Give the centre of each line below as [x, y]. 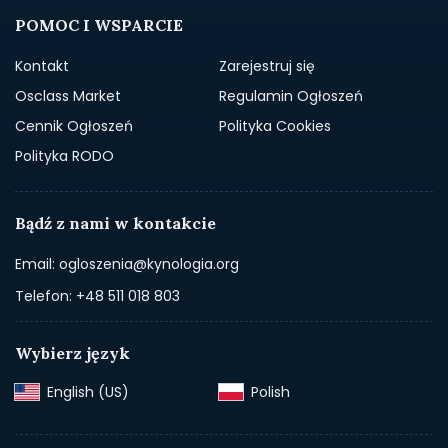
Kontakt [42, 65]
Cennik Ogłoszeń [74, 125]
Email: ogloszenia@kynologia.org [127, 263]
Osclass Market [68, 95]
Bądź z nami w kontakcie [115, 222]
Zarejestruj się [267, 65]
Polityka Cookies [275, 125]
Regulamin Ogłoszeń [291, 95]
